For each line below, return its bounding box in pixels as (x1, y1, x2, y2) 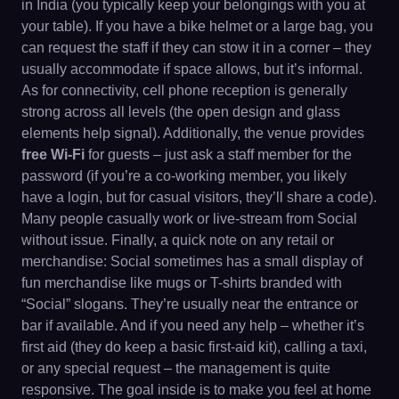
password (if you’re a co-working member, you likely (21, 168, 346, 183)
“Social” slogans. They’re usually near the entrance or (21, 297, 358, 312)
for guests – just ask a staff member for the (85, 147, 352, 162)
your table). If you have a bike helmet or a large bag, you (21, 19, 373, 34)
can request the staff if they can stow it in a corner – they (21, 40, 371, 55)
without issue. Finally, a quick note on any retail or (21, 232, 334, 248)
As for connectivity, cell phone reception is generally (21, 83, 347, 98)
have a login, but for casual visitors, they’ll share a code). (21, 190, 377, 205)
